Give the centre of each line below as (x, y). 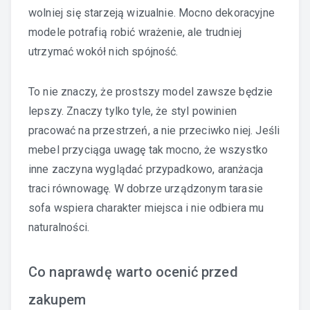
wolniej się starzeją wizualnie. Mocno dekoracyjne (152, 12)
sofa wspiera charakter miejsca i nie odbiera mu (146, 208)
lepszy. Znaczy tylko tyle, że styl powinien (133, 111)
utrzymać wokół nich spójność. (103, 51)
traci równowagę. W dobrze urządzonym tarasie (146, 188)
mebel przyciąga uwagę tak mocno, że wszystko (148, 149)
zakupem (57, 299)
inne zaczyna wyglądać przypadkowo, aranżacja (146, 169)
